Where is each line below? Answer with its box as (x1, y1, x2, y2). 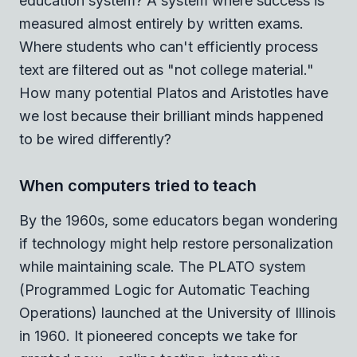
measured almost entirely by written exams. (19, 14, 304, 32)
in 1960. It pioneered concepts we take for (19, 327, 297, 344)
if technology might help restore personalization (19, 234, 333, 252)
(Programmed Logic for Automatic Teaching (19, 280, 310, 298)
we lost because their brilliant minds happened (19, 107, 324, 124)
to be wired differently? (19, 130, 171, 147)
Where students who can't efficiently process (19, 37, 318, 55)
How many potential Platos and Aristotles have (19, 84, 328, 101)
